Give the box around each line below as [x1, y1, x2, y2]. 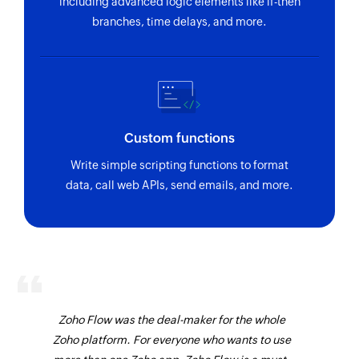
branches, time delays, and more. [92, 15, 267, 29]
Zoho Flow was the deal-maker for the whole [58, 313, 285, 326]
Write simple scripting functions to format [71, 159, 288, 172]
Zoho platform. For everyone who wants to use [52, 333, 291, 346]
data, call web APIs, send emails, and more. [66, 179, 293, 192]
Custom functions [124, 131, 235, 147]
